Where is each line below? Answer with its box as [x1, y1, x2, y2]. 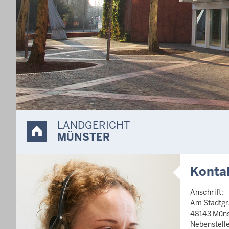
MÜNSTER [57, 130, 110, 144]
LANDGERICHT [57, 119, 130, 132]
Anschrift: [190, 188, 223, 197]
